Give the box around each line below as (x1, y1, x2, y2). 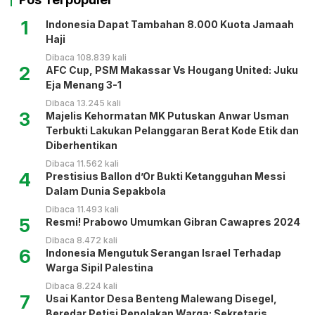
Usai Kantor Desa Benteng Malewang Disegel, (46, 292, 277, 304)
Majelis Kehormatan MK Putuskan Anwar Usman (46, 109, 289, 122)
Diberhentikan (46, 139, 117, 151)
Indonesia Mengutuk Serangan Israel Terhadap (46, 246, 281, 259)
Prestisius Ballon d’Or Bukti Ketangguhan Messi (46, 169, 285, 182)
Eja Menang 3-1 (46, 78, 122, 91)
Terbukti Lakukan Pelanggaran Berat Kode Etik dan (46, 124, 299, 136)
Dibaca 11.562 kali (46, 157, 119, 169)
